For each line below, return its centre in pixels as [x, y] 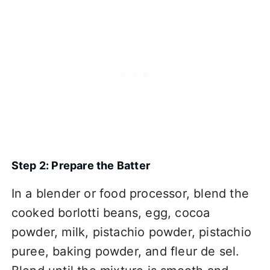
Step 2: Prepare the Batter [80, 165]
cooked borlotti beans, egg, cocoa [111, 212]
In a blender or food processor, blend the [130, 193]
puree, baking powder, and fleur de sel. [125, 251]
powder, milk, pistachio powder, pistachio [131, 232]
